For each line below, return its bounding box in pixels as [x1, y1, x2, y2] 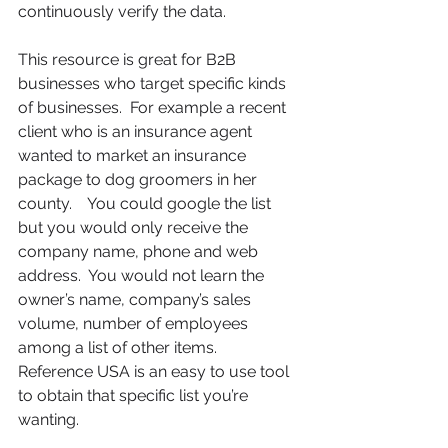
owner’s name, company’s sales [18, 289, 255, 309]
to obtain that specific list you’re [18, 385, 252, 405]
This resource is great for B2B [18, 49, 240, 69]
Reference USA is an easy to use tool [18, 361, 293, 381]
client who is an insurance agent [18, 121, 256, 141]
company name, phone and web [18, 241, 262, 261]
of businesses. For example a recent [18, 97, 290, 117]
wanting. [18, 409, 87, 429]
